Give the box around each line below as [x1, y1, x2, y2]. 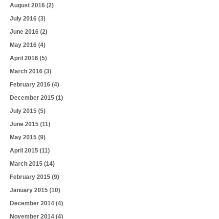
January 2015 [10, 187, 49, 194]
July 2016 [10, 15, 38, 22]
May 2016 [10, 42, 38, 49]
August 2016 [10, 2, 46, 9]
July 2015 [10, 108, 38, 115]
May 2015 [10, 134, 38, 141]
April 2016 [10, 55, 40, 62]
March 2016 [10, 68, 44, 75]
